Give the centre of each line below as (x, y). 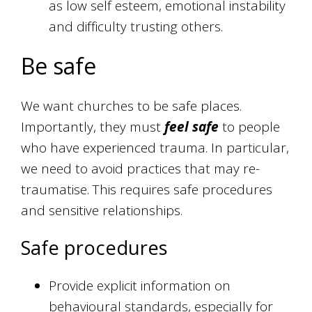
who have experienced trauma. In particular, (155, 148)
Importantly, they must (93, 127)
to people (250, 127)
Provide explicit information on (140, 286)
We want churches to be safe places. (132, 106)
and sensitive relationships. (102, 211)
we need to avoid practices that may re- (141, 169)
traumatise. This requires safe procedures (147, 190)
